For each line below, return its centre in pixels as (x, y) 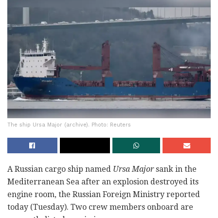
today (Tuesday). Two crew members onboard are (100, 207)
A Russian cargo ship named (60, 169)
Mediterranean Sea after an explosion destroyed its (103, 182)
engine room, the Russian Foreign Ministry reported (104, 195)
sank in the (175, 169)
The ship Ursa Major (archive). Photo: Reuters (69, 125)
